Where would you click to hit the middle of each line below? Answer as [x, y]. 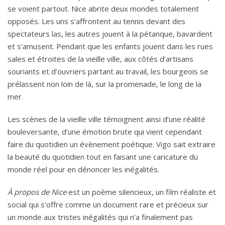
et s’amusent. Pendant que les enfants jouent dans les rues [110, 46]
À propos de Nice [37, 192]
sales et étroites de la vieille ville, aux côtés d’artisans [100, 59]
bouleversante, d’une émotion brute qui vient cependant [105, 132]
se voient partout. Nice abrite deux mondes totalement [103, 9]
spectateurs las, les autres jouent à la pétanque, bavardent [110, 34]
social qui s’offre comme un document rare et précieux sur [108, 205]
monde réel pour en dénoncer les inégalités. [83, 170]
